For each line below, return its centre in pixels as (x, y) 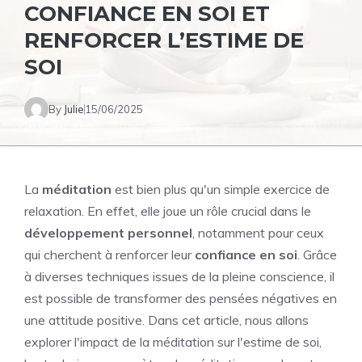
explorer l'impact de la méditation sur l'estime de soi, (173, 342)
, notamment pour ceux (258, 233)
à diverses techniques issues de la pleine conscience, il (179, 276)
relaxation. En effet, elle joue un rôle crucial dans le (168, 211)
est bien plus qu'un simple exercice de (221, 189)
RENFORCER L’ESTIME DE (164, 40)
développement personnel (108, 233)
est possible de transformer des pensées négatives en (181, 298)
